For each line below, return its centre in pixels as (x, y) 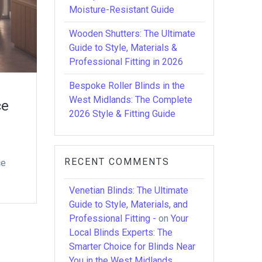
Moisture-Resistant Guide (122, 9)
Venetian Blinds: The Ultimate (129, 190)
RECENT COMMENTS (117, 161)
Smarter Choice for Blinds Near (132, 246)
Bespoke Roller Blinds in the (127, 85)
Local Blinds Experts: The (121, 232)
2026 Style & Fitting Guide (123, 113)
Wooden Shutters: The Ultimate (132, 33)
